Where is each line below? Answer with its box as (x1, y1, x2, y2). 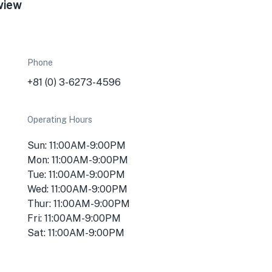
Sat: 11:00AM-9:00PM (27, 227, 125, 239)
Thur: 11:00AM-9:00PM (27, 198, 131, 209)
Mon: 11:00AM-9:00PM (27, 154, 129, 166)
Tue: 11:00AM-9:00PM (27, 169, 126, 180)
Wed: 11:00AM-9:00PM (27, 183, 128, 195)
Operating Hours (27, 115, 93, 124)
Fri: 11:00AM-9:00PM (27, 212, 121, 224)
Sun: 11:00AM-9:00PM (27, 140, 126, 151)
